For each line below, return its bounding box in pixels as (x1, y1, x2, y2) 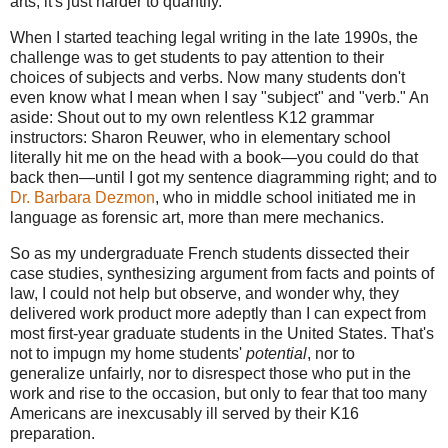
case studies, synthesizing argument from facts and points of (10, 265, 434, 283)
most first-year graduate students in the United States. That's (10, 325, 434, 343)
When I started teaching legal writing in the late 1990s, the (10, 29, 418, 47)
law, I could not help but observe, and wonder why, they (10, 285, 399, 303)
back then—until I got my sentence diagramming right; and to (10, 169, 437, 187)
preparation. (10, 425, 95, 443)
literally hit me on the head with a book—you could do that (10, 149, 418, 167)
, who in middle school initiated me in (155, 189, 416, 207)
